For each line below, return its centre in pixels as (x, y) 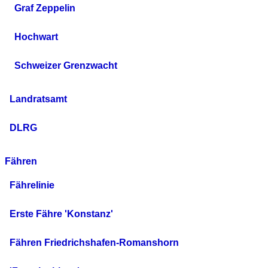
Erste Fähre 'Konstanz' (61, 214)
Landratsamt (38, 99)
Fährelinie (32, 185)
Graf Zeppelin (45, 8)
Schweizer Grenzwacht (66, 66)
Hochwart (36, 37)
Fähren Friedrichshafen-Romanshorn (94, 243)
